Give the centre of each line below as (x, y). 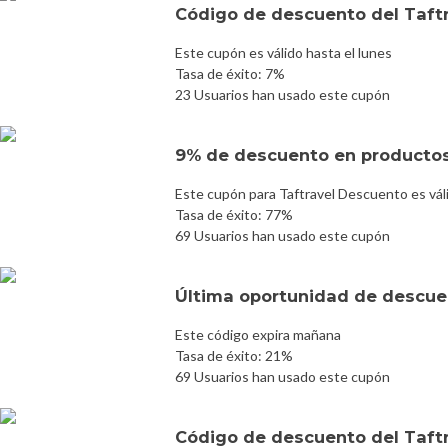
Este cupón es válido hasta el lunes (283, 52)
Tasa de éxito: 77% (234, 214)
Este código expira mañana (258, 334)
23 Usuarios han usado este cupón (282, 94)
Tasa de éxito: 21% (234, 355)
